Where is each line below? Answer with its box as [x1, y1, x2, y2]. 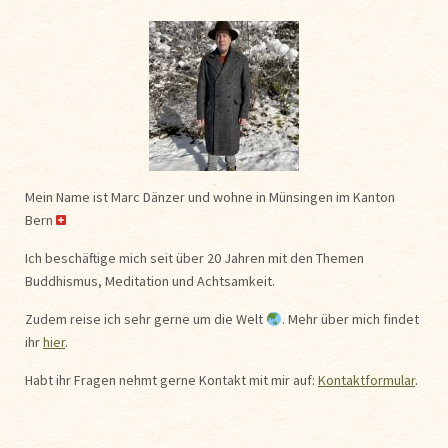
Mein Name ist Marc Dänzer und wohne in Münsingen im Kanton [25, 188, 395, 207]
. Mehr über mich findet [281, 310, 419, 329]
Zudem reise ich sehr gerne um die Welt [25, 310, 266, 329]
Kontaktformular [318, 371, 415, 390]
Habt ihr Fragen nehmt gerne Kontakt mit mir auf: [25, 371, 318, 390]
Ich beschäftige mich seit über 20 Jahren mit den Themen [25, 249, 364, 268]
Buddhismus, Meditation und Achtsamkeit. [25, 272, 275, 291]
